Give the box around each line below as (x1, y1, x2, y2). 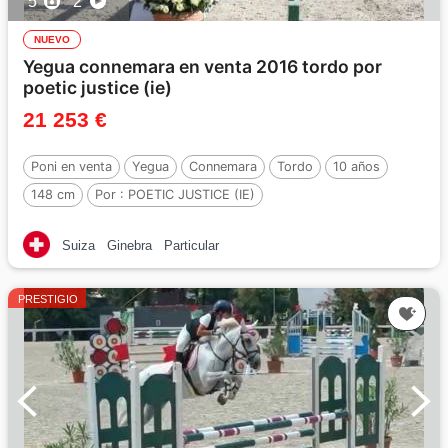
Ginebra (107, 238, 152, 253)
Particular (164, 238, 219, 253)
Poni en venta (31, 159, 112, 174)
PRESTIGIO (18, 293, 78, 305)
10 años (333, 159, 380, 174)
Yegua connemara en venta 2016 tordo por (23, 56, 382, 77)
